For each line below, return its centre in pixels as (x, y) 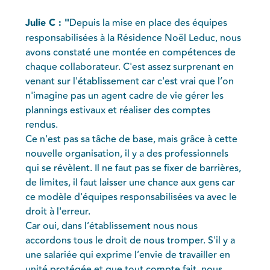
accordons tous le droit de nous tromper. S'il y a (130, 240)
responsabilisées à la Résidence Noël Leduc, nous (133, 38)
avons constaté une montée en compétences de (131, 52)
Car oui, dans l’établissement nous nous (112, 226)
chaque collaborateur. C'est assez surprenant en (130, 67)
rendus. (42, 124)
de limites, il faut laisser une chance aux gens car (130, 182)
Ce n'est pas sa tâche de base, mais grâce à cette (132, 139)
